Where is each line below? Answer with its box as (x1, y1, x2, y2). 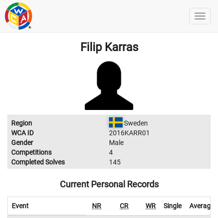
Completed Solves (11, 158, 65, 166)
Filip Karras (80, 40, 138, 54)
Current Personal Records (59, 179, 159, 189)
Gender (11, 139, 33, 146)
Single (163, 202, 182, 210)
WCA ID (11, 129, 34, 137)
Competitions (11, 148, 52, 156)
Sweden (122, 119, 148, 127)
